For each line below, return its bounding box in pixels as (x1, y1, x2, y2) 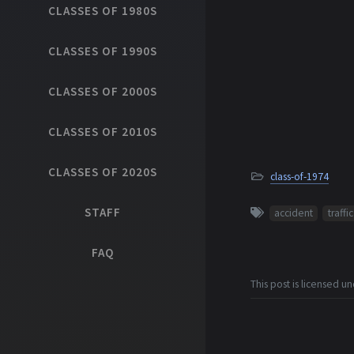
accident (273, 206, 313, 220)
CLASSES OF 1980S (48, 3, 157, 18)
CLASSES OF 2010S (48, 124, 157, 139)
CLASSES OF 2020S (48, 164, 157, 179)
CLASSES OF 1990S (48, 43, 157, 58)
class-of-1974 (269, 170, 329, 183)
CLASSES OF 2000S (48, 84, 157, 99)
